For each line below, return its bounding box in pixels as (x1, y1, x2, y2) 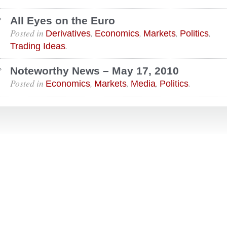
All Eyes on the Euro (10, 15, 115, 26)
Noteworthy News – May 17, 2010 (10, 65, 179, 77)
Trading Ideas (10, 41, 65, 51)
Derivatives (46, 28, 91, 39)
